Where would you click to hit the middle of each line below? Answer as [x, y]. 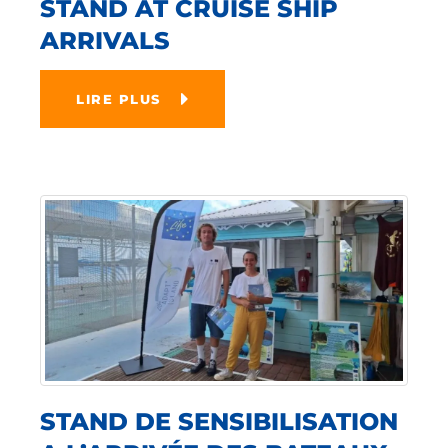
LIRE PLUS [118, 99]
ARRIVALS [105, 40]
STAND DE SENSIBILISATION [219, 421]
